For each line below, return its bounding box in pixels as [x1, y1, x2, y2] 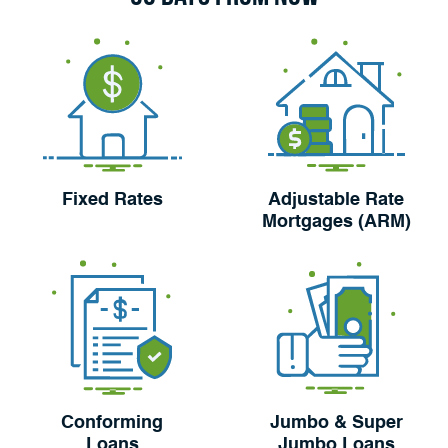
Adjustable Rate [268, 190, 404, 209]
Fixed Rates [61, 190, 163, 209]
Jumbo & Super [269, 413, 403, 432]
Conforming [61, 413, 163, 432]
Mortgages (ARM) [261, 212, 411, 231]
